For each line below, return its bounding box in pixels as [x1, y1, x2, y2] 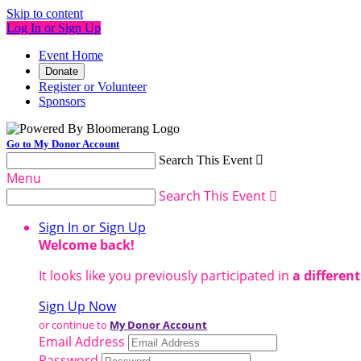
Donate [45, 65, 78, 77]
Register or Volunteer [39, 80, 147, 93]
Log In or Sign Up [6, 21, 101, 35]
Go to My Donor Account [6, 138, 119, 150]
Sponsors [39, 94, 85, 108]
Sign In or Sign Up [39, 218, 146, 236]
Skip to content [6, 6, 83, 20]
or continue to [39, 317, 110, 332]
